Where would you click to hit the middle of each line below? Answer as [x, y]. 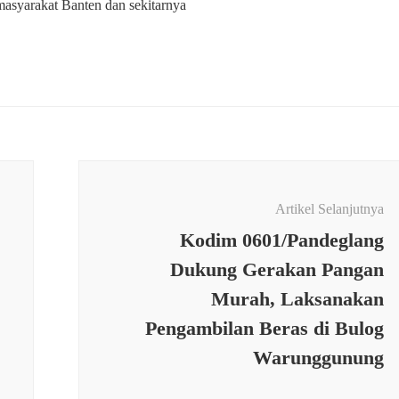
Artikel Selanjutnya [329, 209]
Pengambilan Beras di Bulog [264, 329]
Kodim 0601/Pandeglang [281, 240]
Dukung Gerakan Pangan [277, 270]
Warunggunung [318, 358]
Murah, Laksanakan [297, 299]
